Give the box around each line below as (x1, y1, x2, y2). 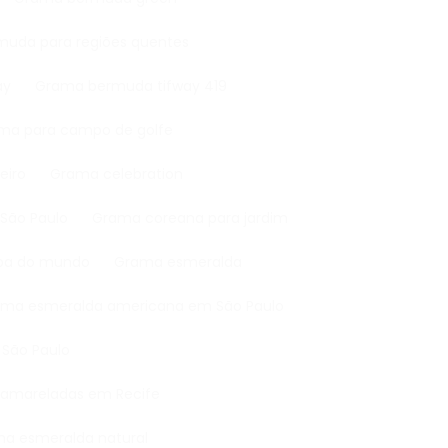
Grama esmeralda (125, 252, 243, 272)
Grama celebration (61, 164, 184, 184)
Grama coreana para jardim (103, 208, 289, 228)
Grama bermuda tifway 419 (46, 76, 228, 96)
